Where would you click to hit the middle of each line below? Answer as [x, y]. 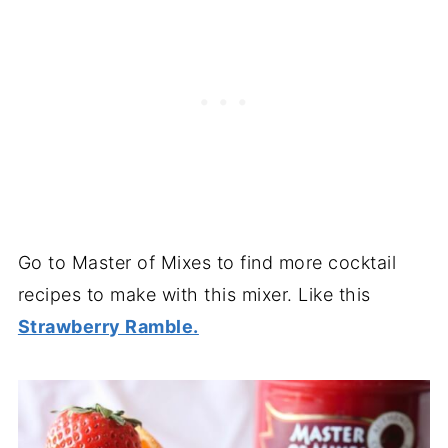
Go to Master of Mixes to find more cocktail [207, 262]
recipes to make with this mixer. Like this [194, 294]
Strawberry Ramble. [108, 326]
